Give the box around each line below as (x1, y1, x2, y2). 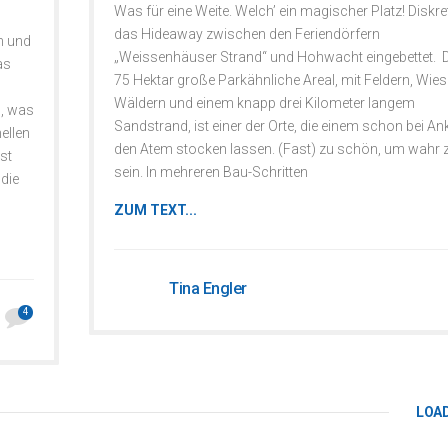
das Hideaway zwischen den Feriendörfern (114, 26, 380, 42)
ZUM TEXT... (114, 202, 197, 218)
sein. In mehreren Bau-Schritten (114, 164, 308, 180)
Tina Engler (169, 279, 247, 298)
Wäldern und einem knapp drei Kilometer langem (114, 95, 415, 111)
